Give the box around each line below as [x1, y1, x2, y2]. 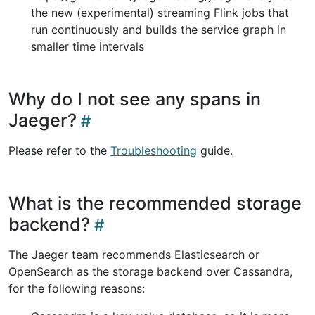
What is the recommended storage [8, 193, 302, 214]
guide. [197, 143, 233, 157]
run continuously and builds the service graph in [31, 22, 286, 37]
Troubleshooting [110, 143, 197, 157]
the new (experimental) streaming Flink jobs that [31, 6, 289, 20]
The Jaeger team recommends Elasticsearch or [8, 247, 259, 262]
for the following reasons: [8, 281, 145, 295]
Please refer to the [8, 143, 110, 157]
